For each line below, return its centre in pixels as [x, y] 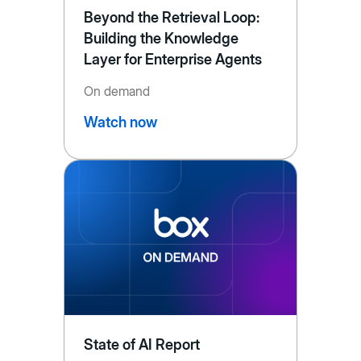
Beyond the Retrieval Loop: [172, 17]
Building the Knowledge [161, 38]
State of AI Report [142, 345]
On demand [116, 91]
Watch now [120, 122]
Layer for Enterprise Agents [173, 59]
